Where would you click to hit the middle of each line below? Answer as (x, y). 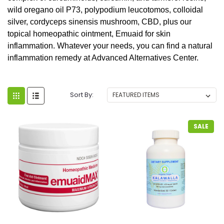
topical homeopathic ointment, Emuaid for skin (89, 33)
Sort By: (82, 94)
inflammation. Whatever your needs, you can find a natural (110, 45)
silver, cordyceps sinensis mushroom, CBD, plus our (99, 21)
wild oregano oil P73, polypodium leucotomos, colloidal (105, 9)
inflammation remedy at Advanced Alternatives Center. (103, 57)
